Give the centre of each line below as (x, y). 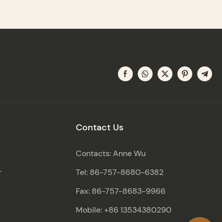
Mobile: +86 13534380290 (134, 210)
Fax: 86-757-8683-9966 (121, 191)
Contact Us (100, 127)
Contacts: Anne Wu (111, 153)
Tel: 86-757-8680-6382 (120, 172)
